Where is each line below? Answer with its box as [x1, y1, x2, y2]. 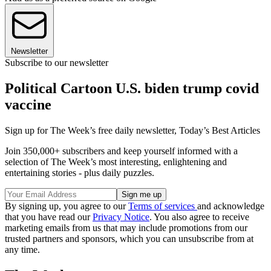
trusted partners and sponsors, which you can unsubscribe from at [5, 233, 253, 244]
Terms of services [128, 200, 197, 211]
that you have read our [5, 211, 93, 222]
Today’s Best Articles [179, 125, 260, 135]
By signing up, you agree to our [5, 200, 128, 211]
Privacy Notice [93, 211, 149, 222]
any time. [5, 244, 40, 255]
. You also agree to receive [149, 211, 249, 222]
